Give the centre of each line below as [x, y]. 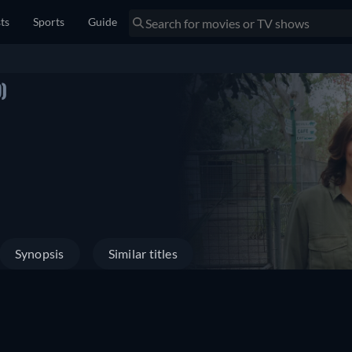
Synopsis [39, 253]
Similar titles [143, 253]
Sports [49, 22]
